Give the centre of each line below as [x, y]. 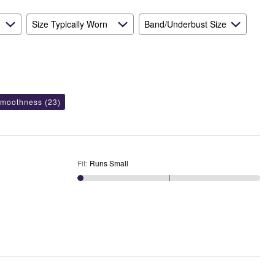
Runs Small [109, 163]
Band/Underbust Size [185, 24]
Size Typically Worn [70, 24]
